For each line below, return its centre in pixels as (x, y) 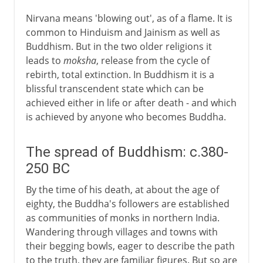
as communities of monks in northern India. (122, 218)
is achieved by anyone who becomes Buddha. (126, 117)
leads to (44, 60)
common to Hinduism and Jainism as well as (123, 32)
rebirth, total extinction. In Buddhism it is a (120, 74)
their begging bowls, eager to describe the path (130, 246)
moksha (80, 60)
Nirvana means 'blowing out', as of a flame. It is (129, 18)
